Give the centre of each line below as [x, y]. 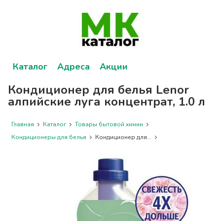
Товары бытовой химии [109, 124]
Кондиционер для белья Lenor [99, 90]
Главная [23, 124]
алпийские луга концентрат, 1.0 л [107, 102]
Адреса [74, 67]
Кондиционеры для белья [49, 137]
